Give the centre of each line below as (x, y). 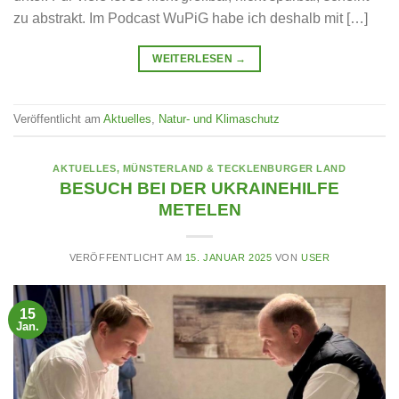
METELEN (199, 210)
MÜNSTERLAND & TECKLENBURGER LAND (234, 168)
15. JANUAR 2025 (228, 258)
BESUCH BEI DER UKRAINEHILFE (199, 189)
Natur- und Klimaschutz (219, 118)
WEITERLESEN (194, 58)
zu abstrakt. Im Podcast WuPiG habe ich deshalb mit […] (191, 18)
